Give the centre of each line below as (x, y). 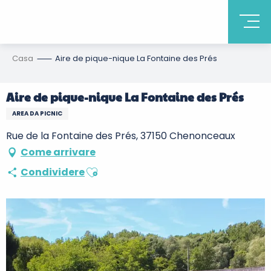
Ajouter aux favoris (129, 168)
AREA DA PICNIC (37, 113)
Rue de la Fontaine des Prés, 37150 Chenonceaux (121, 136)
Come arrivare (58, 152)
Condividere (53, 172)
